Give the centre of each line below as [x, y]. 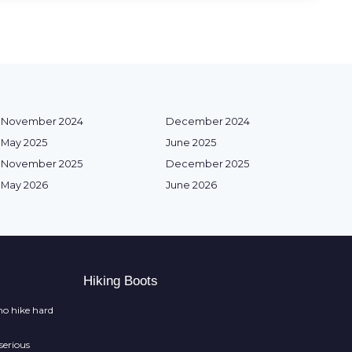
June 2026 [191, 185]
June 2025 [191, 143]
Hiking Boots [121, 281]
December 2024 [208, 122]
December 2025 [207, 164]
